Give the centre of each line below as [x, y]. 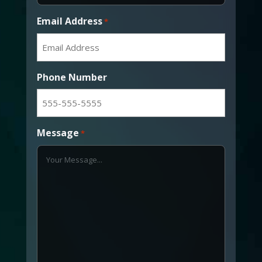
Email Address [69, 21]
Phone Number [72, 77]
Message [58, 132]
